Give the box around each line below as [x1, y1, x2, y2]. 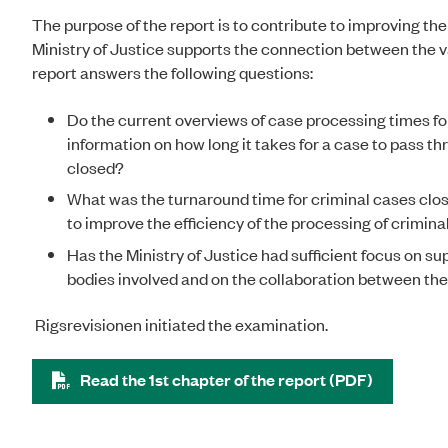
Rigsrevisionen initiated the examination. [32, 313, 328, 336]
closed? [67, 155, 124, 178]
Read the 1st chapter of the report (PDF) [80, 368, 373, 392]
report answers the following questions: [32, 61, 316, 84]
